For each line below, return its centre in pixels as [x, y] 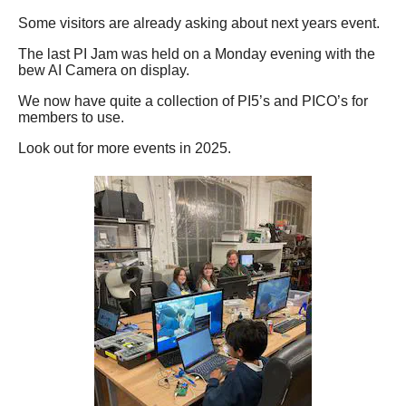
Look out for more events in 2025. [125, 149]
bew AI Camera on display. [104, 71]
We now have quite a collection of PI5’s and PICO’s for [193, 101]
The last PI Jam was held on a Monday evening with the [197, 54]
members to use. [71, 118]
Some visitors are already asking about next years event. [199, 24]
